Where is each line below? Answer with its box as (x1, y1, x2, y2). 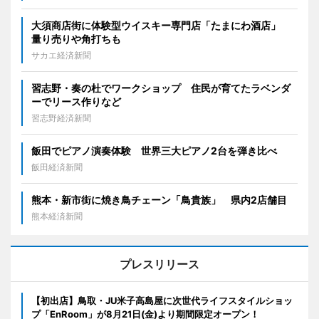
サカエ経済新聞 (31, 49, 91, 61)
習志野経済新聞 (31, 112, 91, 123)
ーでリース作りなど (31, 95, 121, 108)
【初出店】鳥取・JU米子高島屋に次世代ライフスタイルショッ (31, 294, 293, 306)
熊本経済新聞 (31, 210, 83, 221)
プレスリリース (120, 256, 199, 271)
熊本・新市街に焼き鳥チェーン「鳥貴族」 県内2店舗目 (31, 193, 287, 206)
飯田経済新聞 (31, 161, 83, 172)
